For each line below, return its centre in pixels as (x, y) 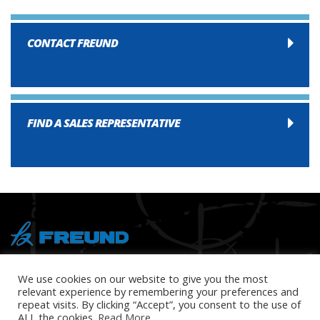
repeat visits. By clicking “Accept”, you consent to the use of (159, 304)
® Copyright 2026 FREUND (60, 265)
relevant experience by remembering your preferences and (158, 291)
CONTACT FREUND (72, 43)
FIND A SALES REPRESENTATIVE (104, 123)
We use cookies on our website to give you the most (143, 278)
